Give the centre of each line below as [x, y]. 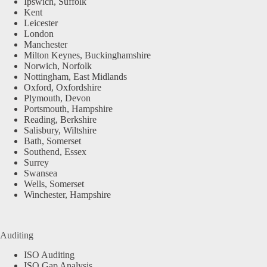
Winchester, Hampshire [67, 195]
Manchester [46, 45]
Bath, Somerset [52, 141]
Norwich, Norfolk [58, 66]
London [39, 34]
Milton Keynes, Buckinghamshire [87, 55]
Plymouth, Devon [57, 98]
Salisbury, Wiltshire [60, 131]
